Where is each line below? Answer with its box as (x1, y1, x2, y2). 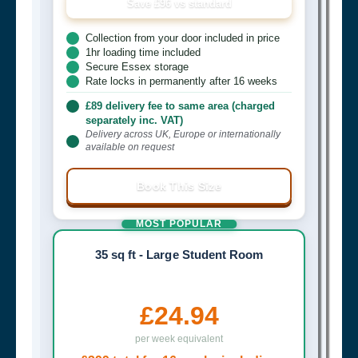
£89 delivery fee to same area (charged (86, 99, 275, 112)
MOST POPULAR (136, 217, 222, 229)
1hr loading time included (86, 46, 201, 58)
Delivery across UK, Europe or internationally (86, 128, 280, 140)
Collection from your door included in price (86, 31, 280, 44)
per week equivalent (135, 332, 223, 344)
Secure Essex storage (86, 60, 189, 73)
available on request (86, 141, 174, 153)
